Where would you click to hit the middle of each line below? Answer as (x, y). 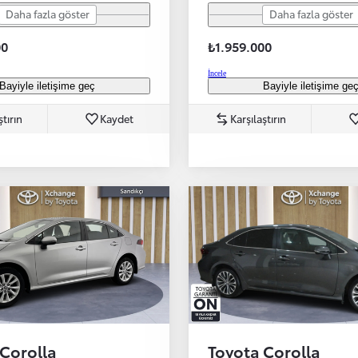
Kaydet (117, 119)
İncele (217, 74)
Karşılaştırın (258, 119)
